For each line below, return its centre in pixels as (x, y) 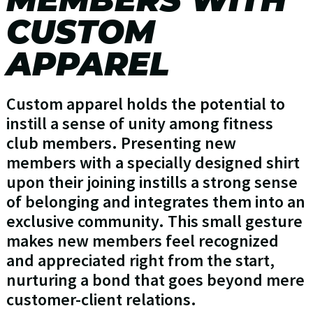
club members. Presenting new (121, 143)
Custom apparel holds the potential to (145, 104)
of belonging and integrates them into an (155, 202)
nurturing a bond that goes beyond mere (155, 280)
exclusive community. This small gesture (154, 221)
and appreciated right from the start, (140, 261)
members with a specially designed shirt (153, 163)
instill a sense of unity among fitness (139, 124)
